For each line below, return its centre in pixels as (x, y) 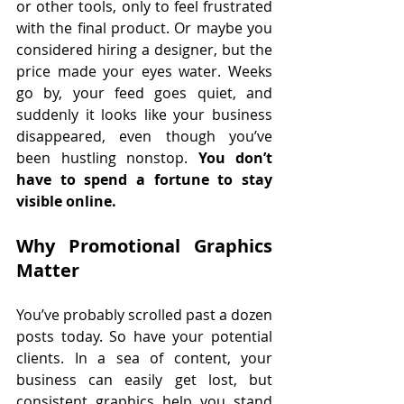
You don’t (235, 157)
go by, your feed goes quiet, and (144, 92)
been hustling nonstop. (107, 157)
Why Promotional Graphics (144, 245)
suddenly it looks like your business (144, 114)
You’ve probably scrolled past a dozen (144, 314)
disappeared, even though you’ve (144, 136)
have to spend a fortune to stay (144, 179)
